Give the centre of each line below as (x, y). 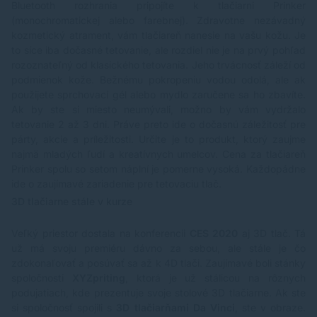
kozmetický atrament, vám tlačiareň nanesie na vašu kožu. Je (158, 35)
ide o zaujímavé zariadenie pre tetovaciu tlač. (116, 184)
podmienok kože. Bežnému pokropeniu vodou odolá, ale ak (158, 80)
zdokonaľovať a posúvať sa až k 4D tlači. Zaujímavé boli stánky (158, 263)
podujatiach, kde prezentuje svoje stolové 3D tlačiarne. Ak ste (158, 293)
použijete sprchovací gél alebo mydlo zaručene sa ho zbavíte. (158, 95)
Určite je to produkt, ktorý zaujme (223, 139)
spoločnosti (42, 278)
